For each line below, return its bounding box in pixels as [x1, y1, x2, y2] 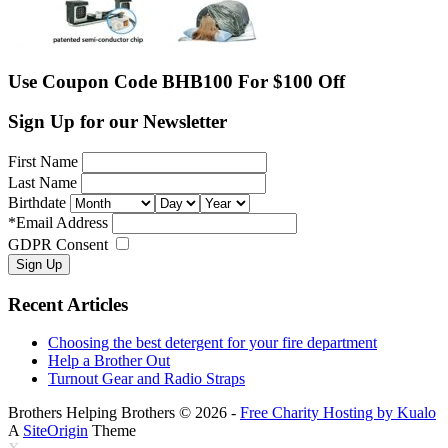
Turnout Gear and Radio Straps [48, 370, 245, 388]
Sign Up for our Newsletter [8, 111, 227, 133]
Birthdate [8, 194, 66, 211]
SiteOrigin [23, 422, 88, 440]
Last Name [8, 174, 77, 191]
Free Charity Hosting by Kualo [240, 404, 436, 422]
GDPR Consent [8, 236, 108, 253]
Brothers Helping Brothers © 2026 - [8, 404, 240, 422]
